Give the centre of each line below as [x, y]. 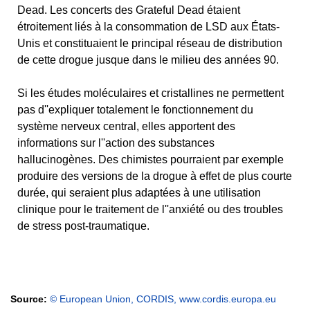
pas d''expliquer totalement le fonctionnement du [135, 110]
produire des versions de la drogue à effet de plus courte [155, 176]
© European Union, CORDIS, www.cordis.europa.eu [163, 299]
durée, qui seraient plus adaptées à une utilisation [139, 193]
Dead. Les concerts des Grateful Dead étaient [129, 10]
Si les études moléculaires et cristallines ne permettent [151, 93]
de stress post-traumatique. [83, 226]
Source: [30, 299]
